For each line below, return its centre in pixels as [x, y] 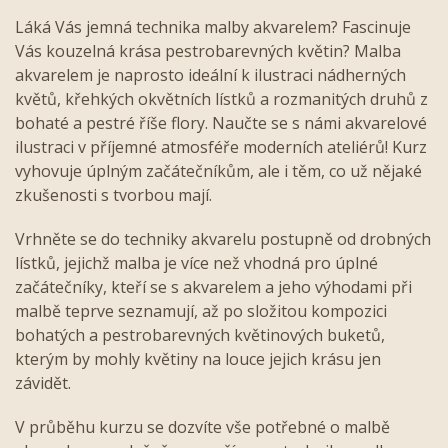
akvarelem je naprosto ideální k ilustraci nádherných [210, 74]
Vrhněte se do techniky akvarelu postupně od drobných [223, 238]
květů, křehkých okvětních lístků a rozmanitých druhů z [221, 98]
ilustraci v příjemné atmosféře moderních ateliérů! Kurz [221, 146]
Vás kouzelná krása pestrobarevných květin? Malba [208, 50]
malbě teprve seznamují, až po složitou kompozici [201, 310]
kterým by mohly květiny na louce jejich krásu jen [198, 358]
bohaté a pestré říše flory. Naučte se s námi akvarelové [221, 122]
